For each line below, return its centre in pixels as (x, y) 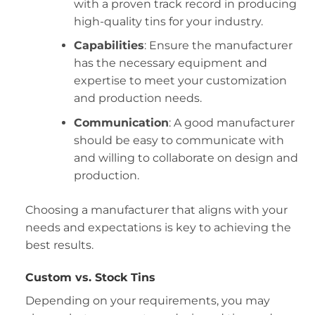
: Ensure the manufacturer (218, 46)
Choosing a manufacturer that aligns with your (156, 210)
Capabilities (109, 46)
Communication (121, 122)
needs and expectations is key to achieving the (158, 227)
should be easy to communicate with (179, 140)
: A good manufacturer (231, 122)
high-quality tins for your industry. (168, 21)
